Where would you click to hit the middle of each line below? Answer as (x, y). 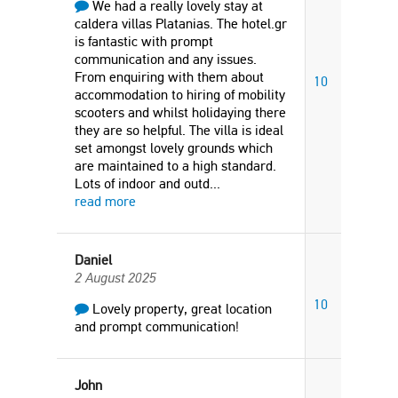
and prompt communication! (157, 326)
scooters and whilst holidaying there (180, 112)
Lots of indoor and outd (142, 183)
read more (105, 201)
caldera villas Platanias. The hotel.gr (181, 24)
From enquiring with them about (169, 77)
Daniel (93, 260)
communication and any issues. (166, 59)
